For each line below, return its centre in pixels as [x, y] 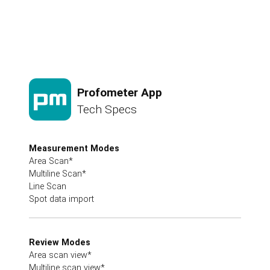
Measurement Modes [74, 148]
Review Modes [60, 242]
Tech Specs [107, 109]
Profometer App [120, 92]
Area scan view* [60, 255]
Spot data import [61, 199]
